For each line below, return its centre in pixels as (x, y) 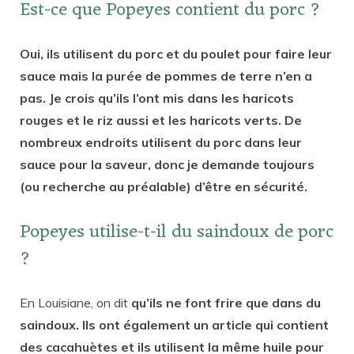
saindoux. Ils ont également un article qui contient (174, 324)
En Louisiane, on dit (75, 302)
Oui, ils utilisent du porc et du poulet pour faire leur (176, 54)
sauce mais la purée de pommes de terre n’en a (166, 76)
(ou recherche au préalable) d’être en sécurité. (164, 187)
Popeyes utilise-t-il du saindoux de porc (177, 232)
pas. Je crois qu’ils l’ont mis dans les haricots (157, 98)
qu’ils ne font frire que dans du (226, 302)
